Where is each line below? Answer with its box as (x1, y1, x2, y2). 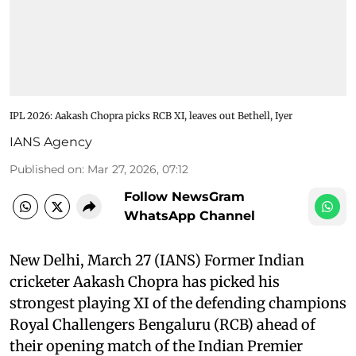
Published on (10, 161, 82, 176)
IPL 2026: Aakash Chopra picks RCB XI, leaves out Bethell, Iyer (10, 109, 292, 122)
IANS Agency (10, 133, 92, 149)
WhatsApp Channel (124, 207, 255, 223)
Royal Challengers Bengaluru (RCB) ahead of (10, 315, 315, 334)
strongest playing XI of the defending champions (10, 293, 346, 312)
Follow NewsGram (124, 188, 245, 204)
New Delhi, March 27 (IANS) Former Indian (10, 250, 304, 269)
